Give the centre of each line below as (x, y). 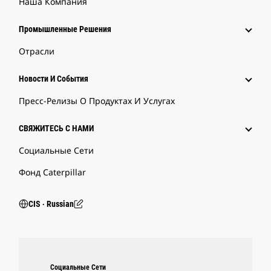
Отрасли (37, 51)
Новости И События (54, 79)
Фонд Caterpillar (52, 172)
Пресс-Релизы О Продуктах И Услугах (97, 101)
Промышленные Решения (65, 29)
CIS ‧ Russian (51, 204)
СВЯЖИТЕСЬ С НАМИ (56, 129)
